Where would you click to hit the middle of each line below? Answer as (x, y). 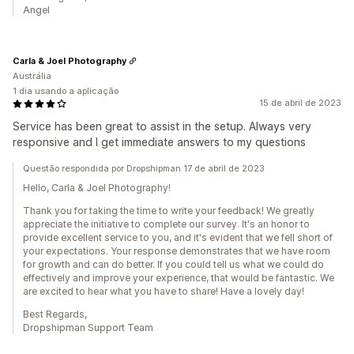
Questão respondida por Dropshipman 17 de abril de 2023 (144, 168)
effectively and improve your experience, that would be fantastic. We (179, 278)
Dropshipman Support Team (88, 328)
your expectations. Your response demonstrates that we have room (177, 251)
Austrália (32, 76)
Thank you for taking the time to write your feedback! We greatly (169, 211)
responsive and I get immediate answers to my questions (159, 142)
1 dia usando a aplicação (66, 91)
